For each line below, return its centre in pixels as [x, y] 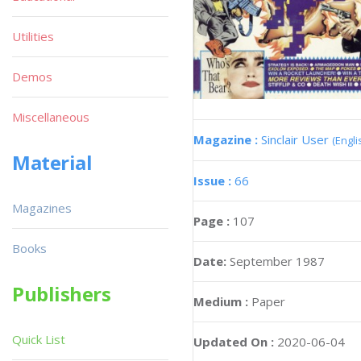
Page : [213, 221]
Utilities [33, 36]
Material [52, 162]
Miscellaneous [51, 117]
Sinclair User [297, 140]
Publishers [62, 294]
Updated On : [234, 342]
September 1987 [277, 261]
